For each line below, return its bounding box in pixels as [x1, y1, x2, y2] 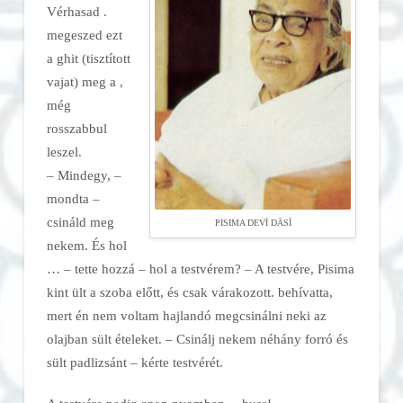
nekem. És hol [46, 237, 127, 253]
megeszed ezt [46, 26, 122, 42]
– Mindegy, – [46, 166, 121, 183]
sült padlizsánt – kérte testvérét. [46, 354, 223, 370]
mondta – [46, 190, 100, 206]
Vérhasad [46, 3, 103, 19]
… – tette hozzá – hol [46, 260, 171, 276]
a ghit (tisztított [46, 49, 130, 66]
